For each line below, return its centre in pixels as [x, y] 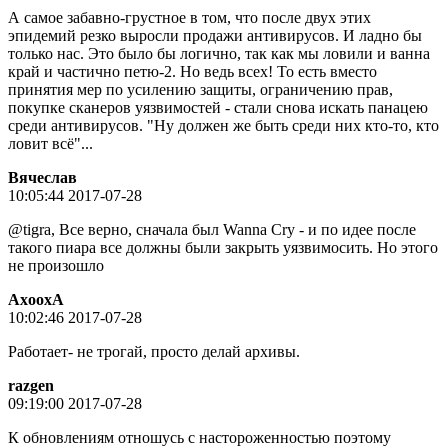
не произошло [56, 265]
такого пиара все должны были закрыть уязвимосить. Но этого [223, 247]
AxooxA [36, 299]
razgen [31, 385]
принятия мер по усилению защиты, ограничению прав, [200, 89]
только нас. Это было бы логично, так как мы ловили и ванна [219, 53]
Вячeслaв [42, 177]
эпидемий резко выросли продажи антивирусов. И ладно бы [215, 35]
